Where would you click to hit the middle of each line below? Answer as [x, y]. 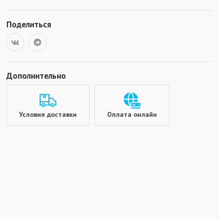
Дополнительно [36, 75]
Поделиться [29, 24]
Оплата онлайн [132, 114]
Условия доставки [48, 114]
